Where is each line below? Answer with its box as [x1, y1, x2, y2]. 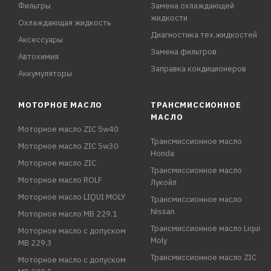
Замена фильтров [151, 47, 217, 57]
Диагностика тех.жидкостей [151, 30, 258, 40]
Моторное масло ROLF [18, 175, 102, 185]
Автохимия [18, 51, 59, 62]
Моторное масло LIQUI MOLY [18, 192, 125, 202]
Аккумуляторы [18, 68, 72, 79]
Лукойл [151, 177, 177, 188]
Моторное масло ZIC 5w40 [18, 124, 119, 134]
